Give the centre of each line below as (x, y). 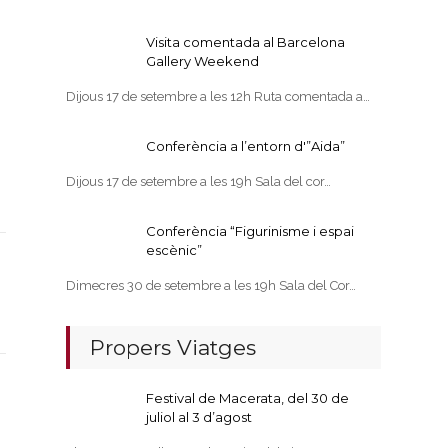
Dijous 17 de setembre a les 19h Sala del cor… (199, 181)
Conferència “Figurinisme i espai (250, 231)
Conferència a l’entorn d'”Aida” (246, 146)
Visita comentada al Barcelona (246, 42)
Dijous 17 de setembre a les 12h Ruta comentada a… (218, 96)
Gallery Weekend (203, 61)
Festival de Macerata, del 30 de (248, 398)
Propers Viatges (173, 347)
